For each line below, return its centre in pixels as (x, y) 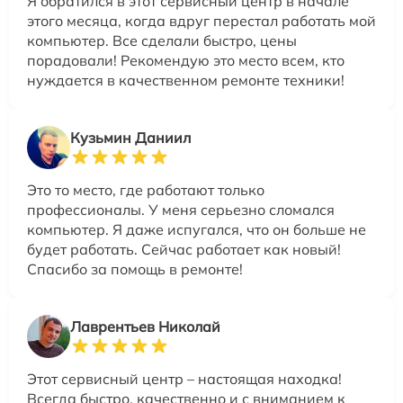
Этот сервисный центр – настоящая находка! (184, 379)
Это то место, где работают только (146, 190)
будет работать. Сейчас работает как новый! (184, 249)
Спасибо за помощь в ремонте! (135, 269)
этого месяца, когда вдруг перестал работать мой (201, 21)
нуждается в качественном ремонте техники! (186, 80)
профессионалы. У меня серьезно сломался (181, 210)
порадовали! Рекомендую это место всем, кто (186, 60)
